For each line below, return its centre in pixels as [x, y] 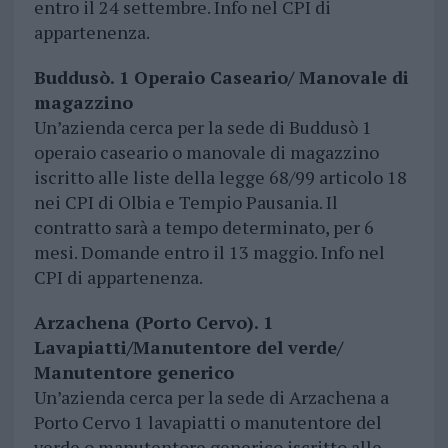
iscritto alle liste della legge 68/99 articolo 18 [220, 177]
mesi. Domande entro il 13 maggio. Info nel [209, 252]
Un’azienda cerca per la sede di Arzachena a [211, 397]
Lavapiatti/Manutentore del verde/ [188, 347]
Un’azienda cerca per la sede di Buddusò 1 [202, 127]
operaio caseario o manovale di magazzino [206, 152]
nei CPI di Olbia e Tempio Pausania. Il [185, 202]
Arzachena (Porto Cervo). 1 [153, 322]
